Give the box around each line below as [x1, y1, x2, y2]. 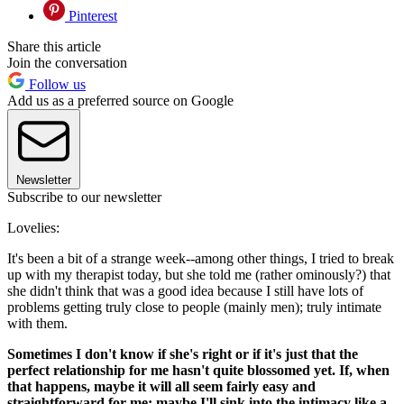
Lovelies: [7, 220, 60, 236]
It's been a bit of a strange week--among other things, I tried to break [7, 251, 394, 267]
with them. [7, 316, 68, 332]
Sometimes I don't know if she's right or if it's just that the [7, 346, 358, 363]
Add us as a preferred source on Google [7, 93, 234, 109]
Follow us [25, 77, 86, 93]
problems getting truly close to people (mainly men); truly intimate [7, 299, 381, 316]
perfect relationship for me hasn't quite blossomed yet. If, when [7, 363, 390, 379]
